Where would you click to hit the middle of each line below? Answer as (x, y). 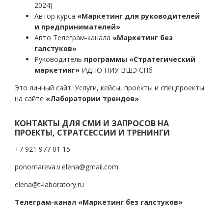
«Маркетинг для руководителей (138, 16)
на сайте (30, 98)
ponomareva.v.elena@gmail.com (67, 167)
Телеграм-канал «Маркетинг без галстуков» (99, 202)
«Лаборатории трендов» (92, 98)
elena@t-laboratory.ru (49, 184)
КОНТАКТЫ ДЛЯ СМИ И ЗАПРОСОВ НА (92, 123)
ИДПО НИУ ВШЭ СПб (116, 70)
